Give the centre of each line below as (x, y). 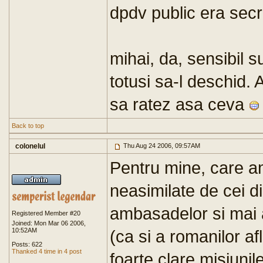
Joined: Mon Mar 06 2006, (49, 223)
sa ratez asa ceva (179, 104)
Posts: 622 (27, 244)
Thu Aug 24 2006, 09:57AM (161, 146)
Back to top (28, 126)
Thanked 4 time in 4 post (47, 251)
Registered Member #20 (46, 213)
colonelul (30, 146)
